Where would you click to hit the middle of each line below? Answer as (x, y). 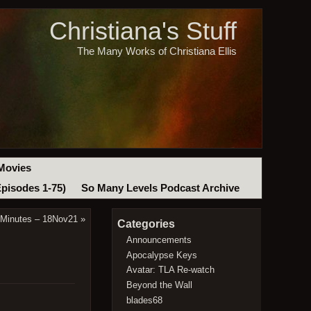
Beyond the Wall (160, 285)
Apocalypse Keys (162, 255)
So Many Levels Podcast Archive (160, 188)
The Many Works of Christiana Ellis (157, 51)
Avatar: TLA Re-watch (171, 270)
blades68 (145, 300)
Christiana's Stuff (143, 31)
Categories (146, 224)
